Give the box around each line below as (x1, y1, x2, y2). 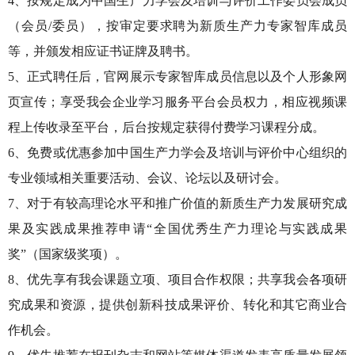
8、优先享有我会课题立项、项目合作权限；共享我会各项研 (8, 273, 347, 286)
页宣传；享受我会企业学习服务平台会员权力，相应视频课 (8, 95, 347, 109)
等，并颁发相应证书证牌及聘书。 (8, 44, 198, 58)
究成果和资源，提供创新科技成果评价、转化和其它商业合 (8, 298, 347, 311)
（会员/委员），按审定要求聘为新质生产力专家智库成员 (8, 19, 347, 32)
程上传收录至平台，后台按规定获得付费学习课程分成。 (8, 120, 325, 134)
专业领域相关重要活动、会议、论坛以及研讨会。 (8, 171, 287, 185)
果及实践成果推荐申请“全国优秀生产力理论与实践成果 (8, 222, 347, 235)
